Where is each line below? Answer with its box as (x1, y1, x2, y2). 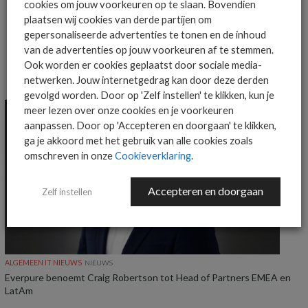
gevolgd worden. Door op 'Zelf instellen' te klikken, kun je (24, 89, 274, 101)
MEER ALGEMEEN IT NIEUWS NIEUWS (7, 74, 179, 85)
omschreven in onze (24, 149, 115, 162)
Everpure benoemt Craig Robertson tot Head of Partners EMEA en (5, 271, 291, 283)
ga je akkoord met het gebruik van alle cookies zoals (24, 134, 253, 146)
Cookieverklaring (115, 149, 191, 162)
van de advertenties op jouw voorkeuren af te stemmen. (24, 43, 274, 56)
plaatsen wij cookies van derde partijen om (24, 13, 212, 25)
